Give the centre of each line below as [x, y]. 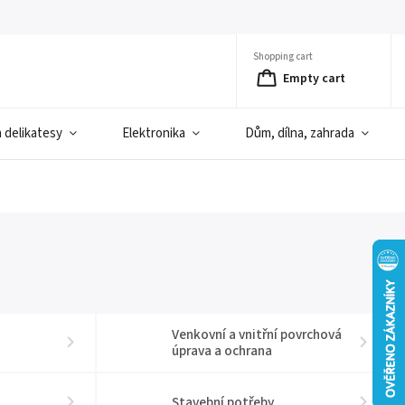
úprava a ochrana [222, 351]
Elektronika [154, 133]
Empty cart [314, 78]
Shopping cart [283, 56]
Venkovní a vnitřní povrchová [257, 334]
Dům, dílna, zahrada [300, 133]
